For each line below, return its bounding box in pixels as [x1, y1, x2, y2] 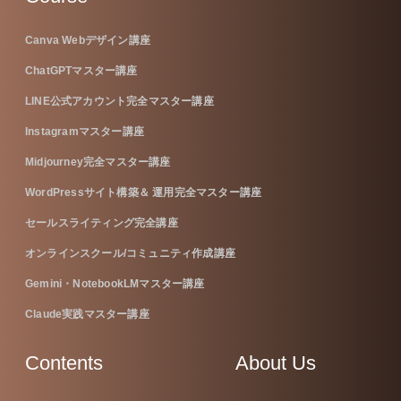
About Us [235, 352, 317, 375]
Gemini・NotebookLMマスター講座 [25, 277, 205, 291]
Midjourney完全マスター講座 [25, 156, 171, 169]
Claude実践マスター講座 [25, 308, 149, 321]
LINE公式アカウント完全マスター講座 [25, 95, 214, 108]
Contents [25, 352, 103, 375]
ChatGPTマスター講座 [25, 64, 138, 78]
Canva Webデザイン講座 [25, 34, 150, 47]
